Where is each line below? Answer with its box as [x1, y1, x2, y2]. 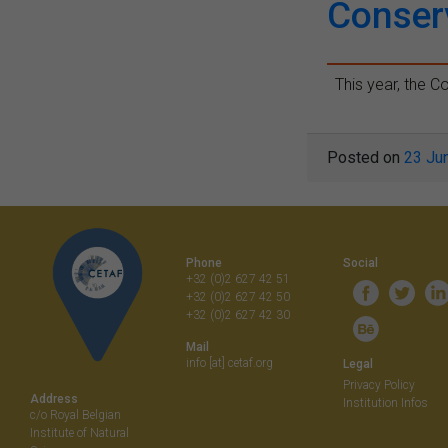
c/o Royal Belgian [30, 408, 121, 423]
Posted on [327, 147, 404, 167]
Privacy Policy [342, 377, 415, 392]
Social [342, 255, 378, 270]
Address [30, 392, 78, 407]
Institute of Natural [30, 426, 129, 441]
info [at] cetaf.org [186, 355, 274, 370]
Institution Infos [342, 395, 428, 410]
